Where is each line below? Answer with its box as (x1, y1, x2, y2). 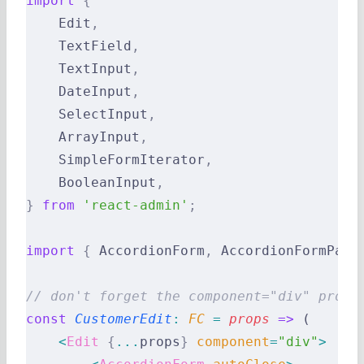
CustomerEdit (67, 310, 172, 327)
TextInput (26, 60, 132, 76)
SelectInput (26, 106, 148, 122)
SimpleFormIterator (26, 151, 205, 167)
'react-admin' (75, 197, 188, 213)
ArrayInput (26, 128, 140, 145)
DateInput (26, 83, 132, 99)
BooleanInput (26, 174, 156, 190)
